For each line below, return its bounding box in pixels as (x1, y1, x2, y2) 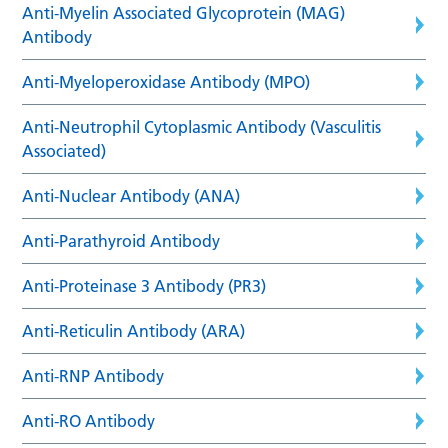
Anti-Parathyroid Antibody (22, 230, 221, 251)
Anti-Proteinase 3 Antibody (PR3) (22, 275, 267, 296)
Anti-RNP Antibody (22, 365, 165, 386)
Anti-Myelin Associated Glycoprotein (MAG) (22, 2, 346, 23)
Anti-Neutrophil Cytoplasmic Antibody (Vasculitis (22, 116, 382, 137)
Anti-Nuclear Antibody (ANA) (22, 185, 241, 206)
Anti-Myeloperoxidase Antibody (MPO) (22, 71, 311, 92)
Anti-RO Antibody (22, 410, 156, 431)
